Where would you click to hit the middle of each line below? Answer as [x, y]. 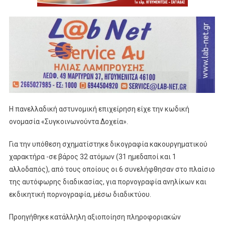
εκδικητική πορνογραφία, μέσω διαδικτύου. [80, 194]
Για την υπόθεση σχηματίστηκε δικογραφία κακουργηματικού [108, 144]
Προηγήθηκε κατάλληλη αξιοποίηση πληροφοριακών [95, 217]
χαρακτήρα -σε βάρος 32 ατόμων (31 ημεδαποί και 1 [92, 156]
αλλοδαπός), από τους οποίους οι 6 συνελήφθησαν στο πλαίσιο [112, 169]
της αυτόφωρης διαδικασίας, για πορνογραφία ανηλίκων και [107, 182]
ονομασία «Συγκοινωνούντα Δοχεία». [68, 121]
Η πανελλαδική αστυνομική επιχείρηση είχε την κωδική [99, 109]
